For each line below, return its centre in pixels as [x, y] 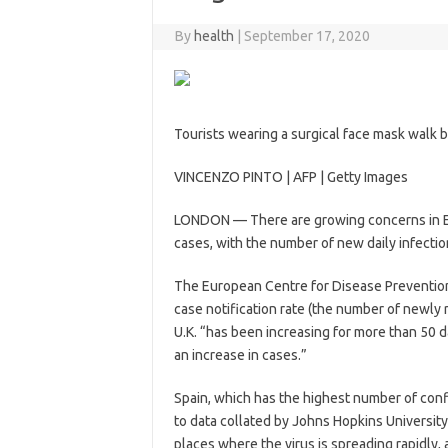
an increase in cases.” [240, 355]
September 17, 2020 [307, 36]
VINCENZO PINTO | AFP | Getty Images [290, 177]
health [214, 36]
